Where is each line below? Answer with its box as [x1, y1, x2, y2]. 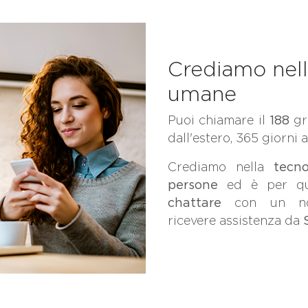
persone [168, 177, 227, 192]
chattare [168, 195, 235, 210]
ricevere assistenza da [168, 212, 303, 228]
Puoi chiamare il [168, 112, 269, 127]
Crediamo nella [168, 159, 274, 174]
